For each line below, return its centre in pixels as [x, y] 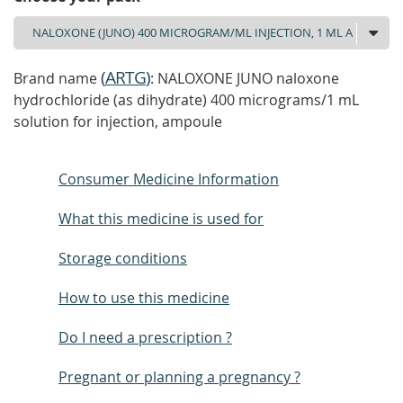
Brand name [57, 78]
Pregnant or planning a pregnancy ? [179, 377]
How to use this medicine [144, 298]
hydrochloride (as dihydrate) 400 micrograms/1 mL [186, 100]
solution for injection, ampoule [118, 121]
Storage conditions [123, 258]
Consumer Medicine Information [169, 179]
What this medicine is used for [161, 219]
